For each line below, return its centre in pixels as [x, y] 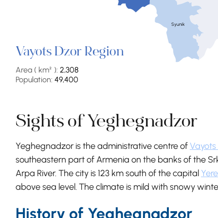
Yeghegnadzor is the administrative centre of [103, 146]
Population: [35, 79]
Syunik [178, 24]
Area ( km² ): [38, 70]
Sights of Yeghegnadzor [107, 122]
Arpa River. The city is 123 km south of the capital [108, 173]
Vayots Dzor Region [70, 52]
